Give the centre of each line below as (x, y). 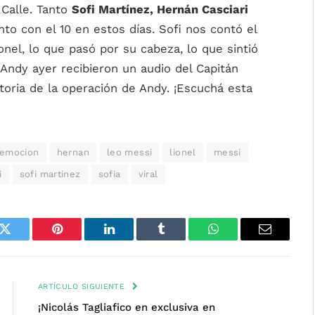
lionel (183, 152)
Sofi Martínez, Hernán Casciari (160, 9)
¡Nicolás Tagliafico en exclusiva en (127, 307)
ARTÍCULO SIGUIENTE (83, 287)
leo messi (129, 152)
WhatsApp (239, 239)
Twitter (22, 239)
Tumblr (179, 239)
